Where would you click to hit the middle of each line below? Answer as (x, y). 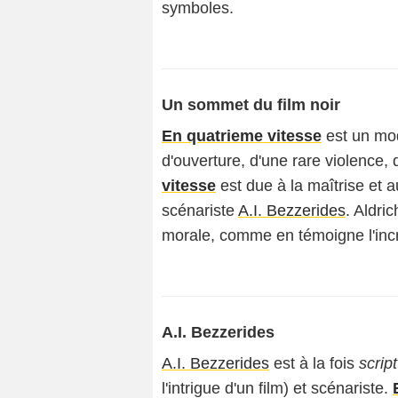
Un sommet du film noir (251, 105)
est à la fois (314, 363)
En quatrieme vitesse (242, 136)
